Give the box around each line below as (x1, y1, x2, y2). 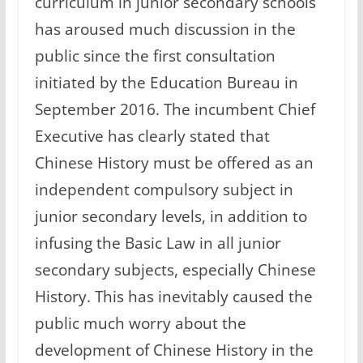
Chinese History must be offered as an (34, 152, 314, 173)
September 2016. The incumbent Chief (34, 99, 315, 120)
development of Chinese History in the (34, 340, 314, 361)
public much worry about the (34, 313, 246, 334)
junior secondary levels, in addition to (34, 206, 307, 227)
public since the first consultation (34, 45, 275, 66)
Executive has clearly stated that (34, 126, 270, 147)
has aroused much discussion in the (34, 19, 296, 40)
